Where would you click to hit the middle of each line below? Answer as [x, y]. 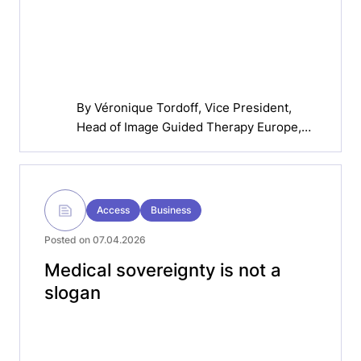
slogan [73, 293]
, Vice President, [245, 107]
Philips [96, 146]
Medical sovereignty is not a [163, 270]
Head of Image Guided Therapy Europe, [189, 127]
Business [171, 210]
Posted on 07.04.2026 [95, 240]
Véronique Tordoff [146, 107]
